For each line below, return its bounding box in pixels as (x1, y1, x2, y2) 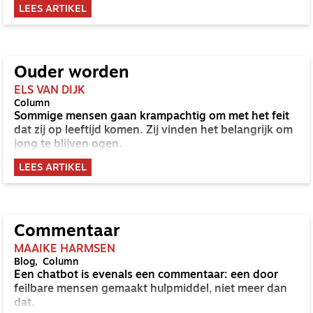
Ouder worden (14, 65, 129, 82)
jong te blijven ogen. (14, 139, 122, 150)
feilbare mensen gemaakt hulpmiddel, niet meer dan (14, 284, 287, 295)
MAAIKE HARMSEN (14, 244, 115, 255)
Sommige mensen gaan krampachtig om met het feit (14, 111, 289, 122)
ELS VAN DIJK (14, 85, 85, 96)
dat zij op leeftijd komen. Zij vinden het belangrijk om (14, 125, 293, 136)
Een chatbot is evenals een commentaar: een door (14, 270, 278, 281)
